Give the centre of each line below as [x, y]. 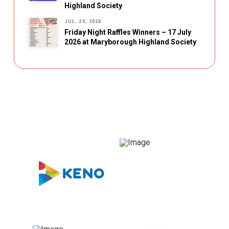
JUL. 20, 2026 [83, 22]
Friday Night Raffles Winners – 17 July [128, 32]
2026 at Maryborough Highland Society [130, 42]
